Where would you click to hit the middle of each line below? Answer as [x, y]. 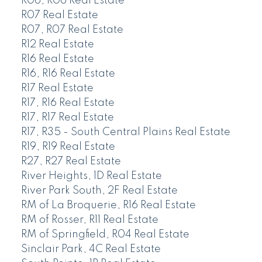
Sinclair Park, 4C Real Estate [91, 249]
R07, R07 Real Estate [72, 30]
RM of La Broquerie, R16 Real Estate [108, 205]
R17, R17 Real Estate [67, 117]
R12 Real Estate [57, 44]
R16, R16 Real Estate [68, 73]
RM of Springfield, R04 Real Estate [105, 234]
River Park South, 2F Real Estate [99, 190]
